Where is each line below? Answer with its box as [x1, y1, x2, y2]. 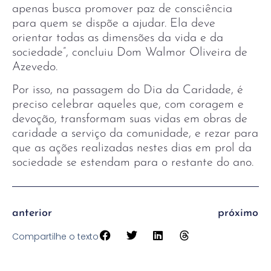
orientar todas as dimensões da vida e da [12, 31, 223, 44]
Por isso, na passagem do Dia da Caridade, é [12, 84, 243, 97]
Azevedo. [12, 60, 57, 73]
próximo [218, 207, 258, 219]
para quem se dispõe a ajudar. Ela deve [12, 17, 215, 30]
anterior [12, 207, 52, 219]
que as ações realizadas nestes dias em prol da [12, 142, 252, 155]
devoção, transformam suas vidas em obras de [12, 113, 247, 126]
